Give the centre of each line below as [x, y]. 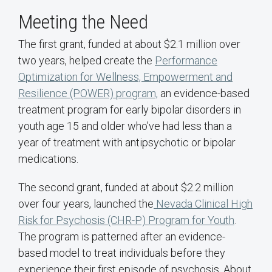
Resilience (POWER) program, [88, 93]
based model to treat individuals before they [122, 253]
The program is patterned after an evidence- [122, 236]
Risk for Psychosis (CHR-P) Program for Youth [126, 220]
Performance [186, 60]
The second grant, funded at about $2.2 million [126, 187]
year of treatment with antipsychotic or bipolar [127, 142]
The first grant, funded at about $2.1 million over [129, 44]
